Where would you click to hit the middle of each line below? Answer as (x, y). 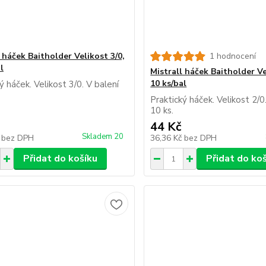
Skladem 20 (104, 137)
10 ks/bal (169, 83)
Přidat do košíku (60, 159)
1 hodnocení (233, 56)
